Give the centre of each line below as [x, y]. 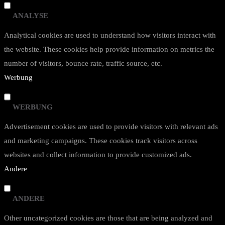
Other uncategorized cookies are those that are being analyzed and [108, 218]
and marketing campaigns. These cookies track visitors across [101, 141]
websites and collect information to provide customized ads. [98, 155]
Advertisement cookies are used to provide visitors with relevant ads [111, 127]
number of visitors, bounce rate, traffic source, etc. [83, 63]
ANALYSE [30, 16]
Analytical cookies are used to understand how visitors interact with [110, 35]
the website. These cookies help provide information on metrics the [109, 49]
